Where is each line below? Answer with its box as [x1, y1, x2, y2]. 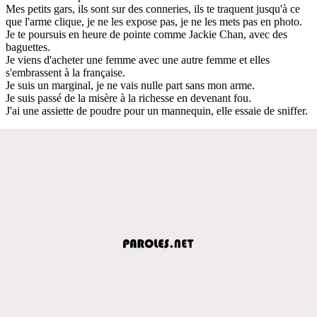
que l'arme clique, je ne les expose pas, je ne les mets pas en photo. [6, 15, 302, 28]
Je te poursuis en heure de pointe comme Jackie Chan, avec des [6, 28, 287, 40]
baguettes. [6, 40, 50, 53]
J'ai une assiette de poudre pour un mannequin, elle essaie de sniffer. [6, 104, 308, 117]
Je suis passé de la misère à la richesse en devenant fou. [6, 91, 251, 104]
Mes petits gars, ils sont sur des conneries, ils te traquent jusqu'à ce [6, 2, 300, 15]
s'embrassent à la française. [6, 66, 125, 79]
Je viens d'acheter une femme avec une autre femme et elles [6, 53, 270, 66]
